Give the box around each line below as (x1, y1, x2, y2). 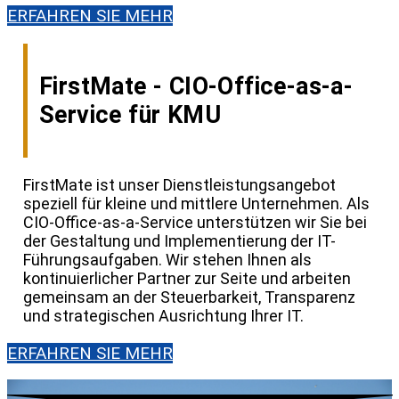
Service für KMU (39, 101, 221, 130)
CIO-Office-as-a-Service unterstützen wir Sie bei (23, 213, 367, 232)
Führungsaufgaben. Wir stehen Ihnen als (23, 250, 312, 270)
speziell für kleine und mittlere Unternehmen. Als (23, 194, 370, 214)
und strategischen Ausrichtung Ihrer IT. (23, 306, 304, 326)
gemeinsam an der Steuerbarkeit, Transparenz (23, 288, 355, 307)
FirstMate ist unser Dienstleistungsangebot (23, 175, 336, 195)
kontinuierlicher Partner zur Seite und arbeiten (23, 269, 351, 289)
